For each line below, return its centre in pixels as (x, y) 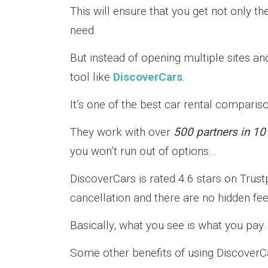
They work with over (122, 132)
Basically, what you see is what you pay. (168, 225)
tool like (92, 77)
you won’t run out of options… (143, 151)
